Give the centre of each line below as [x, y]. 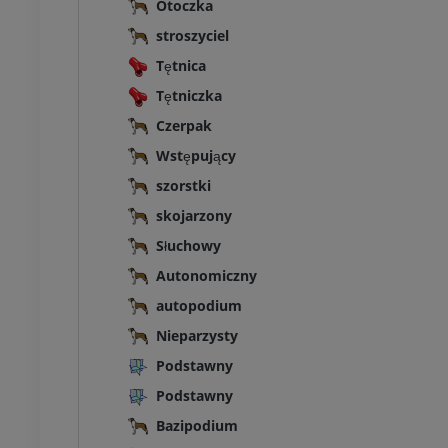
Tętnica [181, 66]
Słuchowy [188, 246]
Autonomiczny [206, 276]
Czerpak [184, 126]
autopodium [199, 306]
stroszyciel [192, 36]
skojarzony [194, 216]
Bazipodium [197, 426]
